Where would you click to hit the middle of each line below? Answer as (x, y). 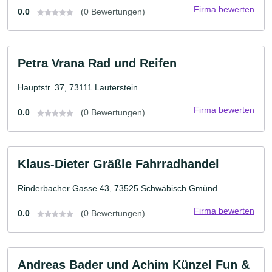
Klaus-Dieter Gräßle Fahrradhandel (118, 164)
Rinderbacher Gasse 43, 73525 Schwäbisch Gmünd (117, 188)
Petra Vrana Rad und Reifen (97, 63)
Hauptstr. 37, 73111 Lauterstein (78, 87)
